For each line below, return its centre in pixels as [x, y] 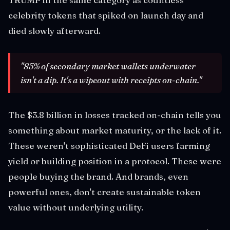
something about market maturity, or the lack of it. [115, 130]
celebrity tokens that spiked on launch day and [106, 15]
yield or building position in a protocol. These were [115, 161]
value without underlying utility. [76, 207]
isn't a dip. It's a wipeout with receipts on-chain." [111, 80]
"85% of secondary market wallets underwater [108, 66]
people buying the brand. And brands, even [98, 176]
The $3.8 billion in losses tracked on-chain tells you [115, 114]
